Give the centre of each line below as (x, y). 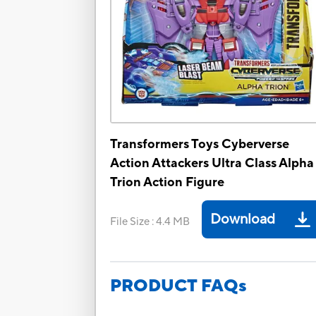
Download (243, 220)
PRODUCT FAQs (179, 286)
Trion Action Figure (168, 183)
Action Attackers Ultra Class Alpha (212, 164)
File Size (130, 222)
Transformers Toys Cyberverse (200, 145)
